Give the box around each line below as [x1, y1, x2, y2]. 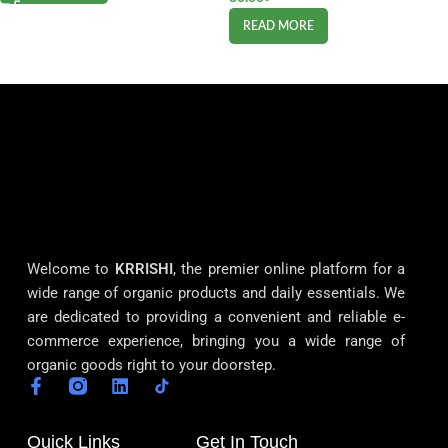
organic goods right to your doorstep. [26, 355, 276, 374]
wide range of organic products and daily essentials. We [26, 283, 406, 302]
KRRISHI [114, 259, 173, 278]
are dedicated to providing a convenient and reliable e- [26, 307, 406, 326]
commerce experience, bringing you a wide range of [26, 331, 406, 350]
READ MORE [243, 20, 314, 32]
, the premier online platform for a [172, 259, 406, 278]
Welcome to [26, 259, 115, 278]
